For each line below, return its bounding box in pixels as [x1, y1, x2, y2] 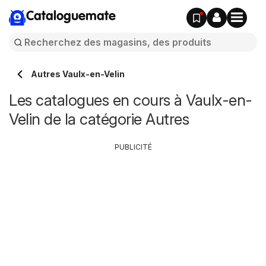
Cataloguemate [26, 10, 116, 23]
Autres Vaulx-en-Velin [31, 69, 125, 79]
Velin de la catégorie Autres [9, 110, 189, 128]
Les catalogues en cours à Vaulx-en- [9, 91, 252, 109]
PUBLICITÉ [114, 142, 152, 151]
